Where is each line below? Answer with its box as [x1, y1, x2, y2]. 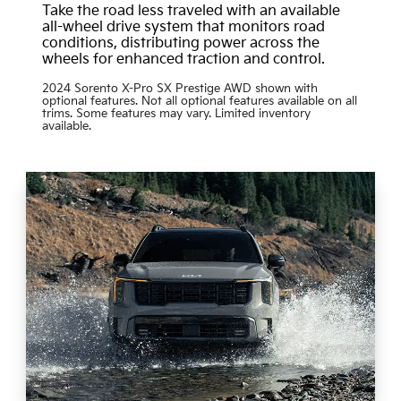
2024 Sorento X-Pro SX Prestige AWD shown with [41, 81, 318, 97]
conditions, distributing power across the [41, 35, 320, 53]
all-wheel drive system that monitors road [41, 19, 325, 37]
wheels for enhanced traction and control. [41, 51, 325, 69]
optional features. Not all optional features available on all [41, 94, 357, 109]
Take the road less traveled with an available [41, 3, 340, 21]
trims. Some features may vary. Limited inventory [41, 107, 311, 122]
